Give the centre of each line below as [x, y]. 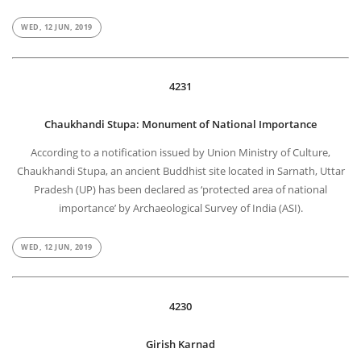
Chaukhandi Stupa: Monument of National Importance [180, 125]
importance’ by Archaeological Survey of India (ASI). [180, 209]
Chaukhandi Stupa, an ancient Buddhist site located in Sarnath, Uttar [180, 172]
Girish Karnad [180, 345]
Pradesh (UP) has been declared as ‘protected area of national [180, 190]
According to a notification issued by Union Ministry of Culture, [180, 153]
